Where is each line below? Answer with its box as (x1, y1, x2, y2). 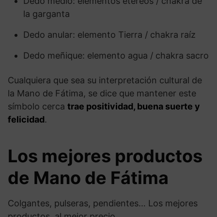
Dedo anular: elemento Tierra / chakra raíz (23, 29, 196, 40)
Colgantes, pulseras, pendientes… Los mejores (8, 198, 198, 208)
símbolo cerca (8, 101, 67, 111)
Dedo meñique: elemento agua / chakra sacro (23, 50, 209, 61)
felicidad (8, 114, 45, 124)
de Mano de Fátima (8, 167, 169, 188)
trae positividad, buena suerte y (67, 101, 200, 111)
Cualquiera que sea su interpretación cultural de (8, 75, 202, 85)
